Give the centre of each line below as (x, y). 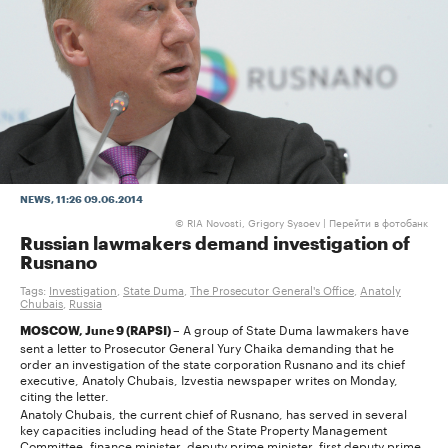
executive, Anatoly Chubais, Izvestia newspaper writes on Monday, (209, 378)
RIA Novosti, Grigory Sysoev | (258, 221)
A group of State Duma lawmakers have (294, 328)
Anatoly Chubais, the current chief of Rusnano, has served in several (213, 412)
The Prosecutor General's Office (272, 288)
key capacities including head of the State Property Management (203, 428)
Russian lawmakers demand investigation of (215, 243)
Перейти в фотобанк (378, 221)
